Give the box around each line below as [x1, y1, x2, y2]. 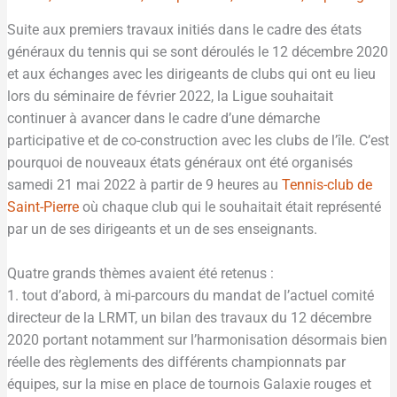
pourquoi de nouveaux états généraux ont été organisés [7, 154, 354, 171]
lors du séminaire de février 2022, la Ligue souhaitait [7, 88, 334, 105]
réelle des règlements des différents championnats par [7, 354, 346, 370]
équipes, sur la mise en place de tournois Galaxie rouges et [7, 376, 372, 393]
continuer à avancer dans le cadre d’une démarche [7, 110, 321, 127]
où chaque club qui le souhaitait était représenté [79, 198, 382, 215]
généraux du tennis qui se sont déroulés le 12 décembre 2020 [7, 43, 389, 60]
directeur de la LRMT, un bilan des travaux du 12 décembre [7, 309, 372, 326]
